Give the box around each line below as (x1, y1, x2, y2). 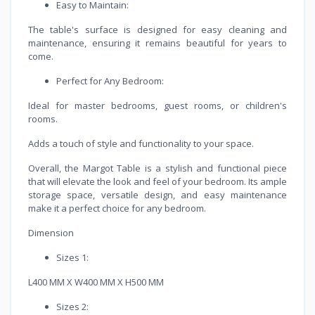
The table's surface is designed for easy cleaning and (28, 22, 287, 36)
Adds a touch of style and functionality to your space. (28, 136, 254, 150)
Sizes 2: (56, 300, 89, 313)
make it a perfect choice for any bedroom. (28, 201, 206, 214)
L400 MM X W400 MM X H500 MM (28, 275, 164, 288)
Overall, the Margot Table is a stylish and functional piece (28, 161, 287, 174)
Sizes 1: (56, 250, 89, 264)
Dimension (28, 226, 74, 239)
